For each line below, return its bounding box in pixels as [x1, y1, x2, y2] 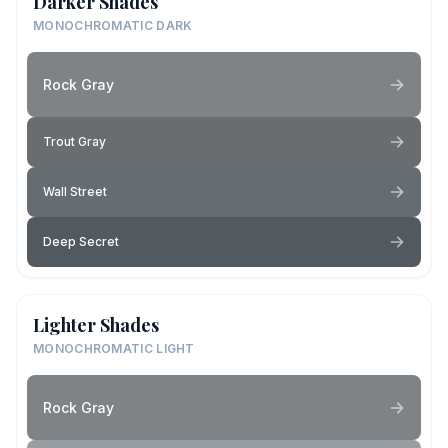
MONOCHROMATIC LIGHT [33, 341, 195, 356]
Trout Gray [43, 134, 106, 149]
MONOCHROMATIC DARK [33, 18, 193, 33]
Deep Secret [43, 234, 119, 249]
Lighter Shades [33, 313, 159, 337]
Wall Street [43, 184, 107, 199]
